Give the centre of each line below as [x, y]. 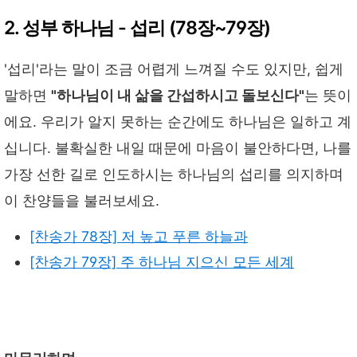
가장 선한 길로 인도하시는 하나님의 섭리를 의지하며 [174, 175]
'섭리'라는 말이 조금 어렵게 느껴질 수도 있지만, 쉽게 [174, 69]
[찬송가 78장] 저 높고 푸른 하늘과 [139, 237]
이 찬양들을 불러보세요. [82, 201]
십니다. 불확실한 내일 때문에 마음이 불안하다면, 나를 [178, 148]
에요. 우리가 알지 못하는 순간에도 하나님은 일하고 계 [178, 122]
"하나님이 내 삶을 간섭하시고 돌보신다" [178, 96]
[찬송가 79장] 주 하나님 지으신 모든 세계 [162, 262]
